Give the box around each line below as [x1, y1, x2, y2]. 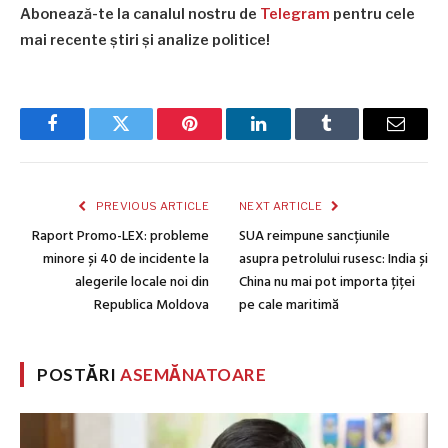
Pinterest [188, 129, 252, 148]
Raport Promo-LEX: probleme [32, 225, 209, 249]
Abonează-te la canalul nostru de [20, 5, 260, 24]
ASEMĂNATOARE [120, 364, 267, 386]
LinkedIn [256, 129, 323, 148]
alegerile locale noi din [75, 271, 209, 295]
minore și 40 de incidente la [43, 248, 209, 272]
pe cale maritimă [239, 294, 339, 318]
